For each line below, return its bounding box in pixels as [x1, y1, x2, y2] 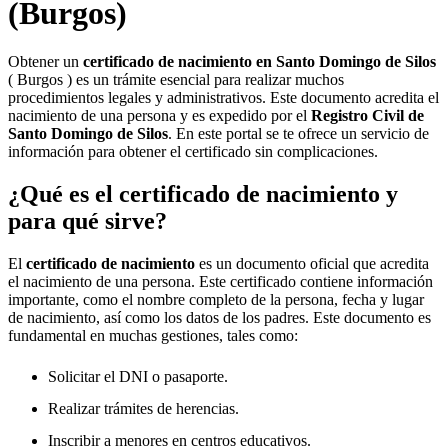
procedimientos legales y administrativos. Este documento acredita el [8, 89, 439, 106]
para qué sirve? [8, 207, 167, 234]
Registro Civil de [311, 107, 424, 124]
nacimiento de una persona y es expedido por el [8, 107, 311, 124]
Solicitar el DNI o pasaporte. [48, 367, 228, 385]
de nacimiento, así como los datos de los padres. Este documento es [8, 308, 431, 326]
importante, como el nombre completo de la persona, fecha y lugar [8, 290, 424, 308]
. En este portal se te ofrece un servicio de [168, 125, 429, 142]
